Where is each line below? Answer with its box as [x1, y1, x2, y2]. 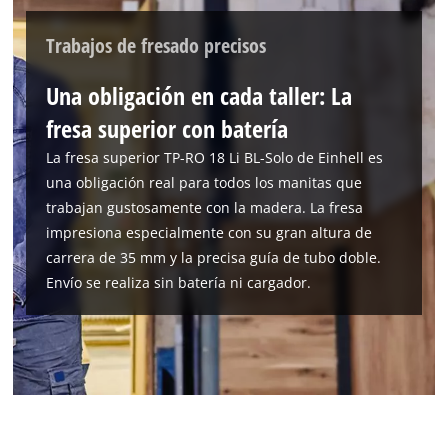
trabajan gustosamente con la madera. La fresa [46, 198, 364, 218]
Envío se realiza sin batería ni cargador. [46, 273, 312, 293]
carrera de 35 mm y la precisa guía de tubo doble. [46, 248, 382, 268]
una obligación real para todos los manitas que [46, 173, 363, 193]
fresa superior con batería [46, 112, 289, 146]
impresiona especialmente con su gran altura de [46, 223, 373, 243]
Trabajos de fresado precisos [46, 31, 267, 60]
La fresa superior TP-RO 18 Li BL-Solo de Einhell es [46, 148, 384, 168]
